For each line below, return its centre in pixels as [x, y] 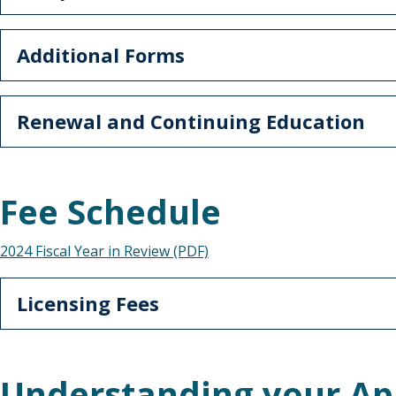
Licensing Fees [88, 303]
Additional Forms [101, 55]
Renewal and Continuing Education [191, 121]
